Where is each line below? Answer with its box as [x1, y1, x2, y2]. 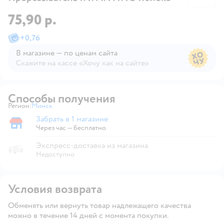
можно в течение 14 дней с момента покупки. [8, 210, 168, 220]
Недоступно [36, 149, 74, 158]
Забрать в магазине [7, 122, 62, 131]
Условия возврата [8, 181, 102, 197]
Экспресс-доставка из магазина [36, 140, 148, 150]
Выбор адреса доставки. [41, 105, 110, 114]
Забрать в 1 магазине [36, 113, 108, 124]
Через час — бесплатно [36, 123, 106, 132]
